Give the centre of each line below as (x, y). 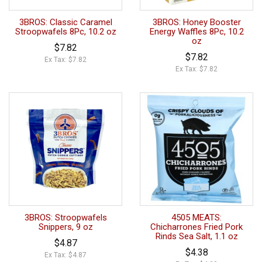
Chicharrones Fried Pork (196, 227)
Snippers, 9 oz (65, 227)
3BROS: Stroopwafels (65, 217)
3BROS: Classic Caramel (65, 22)
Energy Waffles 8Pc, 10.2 (196, 31)
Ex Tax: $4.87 (65, 255)
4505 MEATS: (196, 217)
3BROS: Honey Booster (196, 22)
